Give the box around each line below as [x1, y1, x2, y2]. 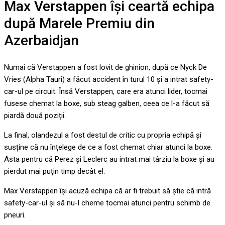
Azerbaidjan [4, 32, 79, 49]
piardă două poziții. [4, 110, 66, 120]
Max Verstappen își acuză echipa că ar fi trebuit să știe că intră [4, 186, 211, 195]
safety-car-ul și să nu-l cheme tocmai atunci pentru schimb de [4, 198, 210, 207]
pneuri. [4, 210, 26, 219]
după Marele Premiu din [4, 15, 155, 32]
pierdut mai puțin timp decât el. [4, 166, 105, 176]
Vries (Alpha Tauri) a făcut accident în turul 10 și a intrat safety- [4, 74, 213, 84]
